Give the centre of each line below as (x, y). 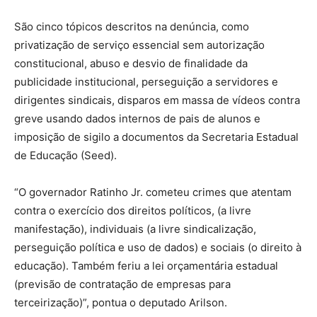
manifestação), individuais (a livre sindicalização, (135, 229)
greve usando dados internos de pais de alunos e (137, 118)
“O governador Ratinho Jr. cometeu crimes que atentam (153, 192)
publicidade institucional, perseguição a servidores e (146, 81)
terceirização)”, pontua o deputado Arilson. (121, 302)
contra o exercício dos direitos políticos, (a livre (133, 210)
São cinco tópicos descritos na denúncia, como (132, 26)
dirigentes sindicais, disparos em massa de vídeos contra (157, 100)
